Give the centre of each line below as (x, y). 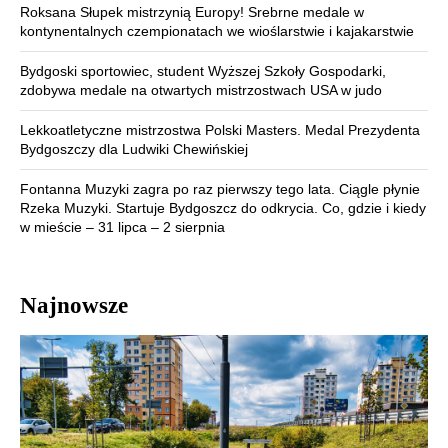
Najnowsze (74, 306)
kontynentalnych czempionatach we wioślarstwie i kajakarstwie (217, 31)
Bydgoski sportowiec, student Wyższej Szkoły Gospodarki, (203, 71)
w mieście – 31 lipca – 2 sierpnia (122, 227)
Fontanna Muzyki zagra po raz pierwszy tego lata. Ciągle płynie (220, 189)
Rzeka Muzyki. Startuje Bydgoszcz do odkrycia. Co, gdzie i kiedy (223, 208)
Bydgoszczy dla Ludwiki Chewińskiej (134, 149)
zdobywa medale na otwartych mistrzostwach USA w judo (201, 90)
